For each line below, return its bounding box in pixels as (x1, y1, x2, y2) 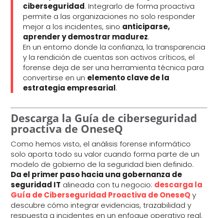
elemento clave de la (87, 73, 170, 83)
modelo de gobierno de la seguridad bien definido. (11, 159, 194, 169)
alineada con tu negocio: (61, 179, 155, 190)
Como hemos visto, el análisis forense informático (11, 138, 191, 149)
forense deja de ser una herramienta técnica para (23, 62, 204, 73)
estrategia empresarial (23, 83, 116, 93)
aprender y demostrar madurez (23, 32, 148, 42)
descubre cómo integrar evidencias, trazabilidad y (11, 200, 192, 210)
